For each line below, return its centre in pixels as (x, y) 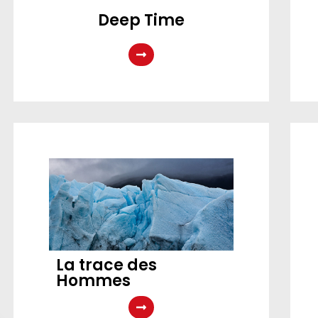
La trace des (106, 265)
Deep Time (141, 21)
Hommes (93, 281)
